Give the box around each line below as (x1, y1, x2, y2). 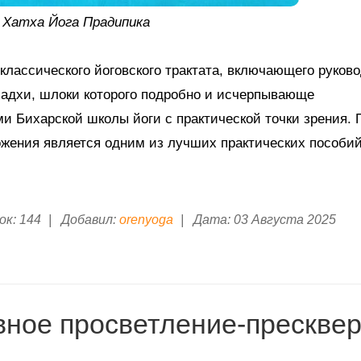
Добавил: (60, 213, 116, 227)
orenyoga (118, 213, 173, 227)
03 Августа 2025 (234, 213, 336, 227)
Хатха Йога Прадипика (2, 15, 150, 31)
